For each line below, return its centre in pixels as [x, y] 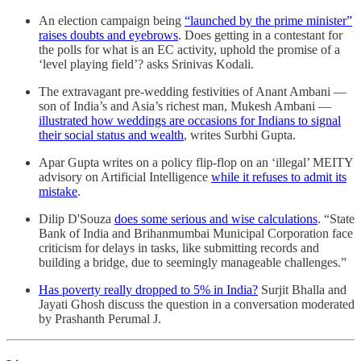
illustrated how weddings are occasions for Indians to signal [190, 120]
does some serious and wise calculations [216, 218]
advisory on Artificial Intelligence [125, 176]
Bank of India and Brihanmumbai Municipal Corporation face [196, 233]
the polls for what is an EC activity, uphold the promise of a [189, 49]
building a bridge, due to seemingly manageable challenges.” [194, 262]
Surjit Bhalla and [302, 289]
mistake [58, 191]
